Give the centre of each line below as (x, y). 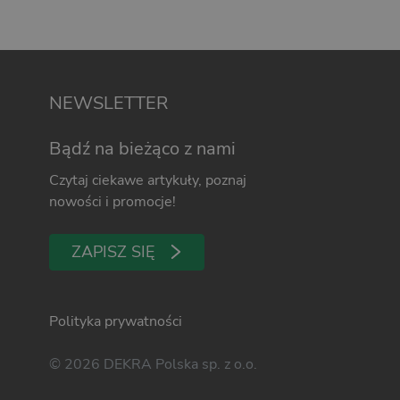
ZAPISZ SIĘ (113, 251)
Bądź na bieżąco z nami (142, 148)
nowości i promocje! (112, 201)
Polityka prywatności (115, 322)
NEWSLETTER (108, 103)
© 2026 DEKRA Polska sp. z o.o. (153, 365)
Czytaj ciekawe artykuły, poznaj (147, 180)
